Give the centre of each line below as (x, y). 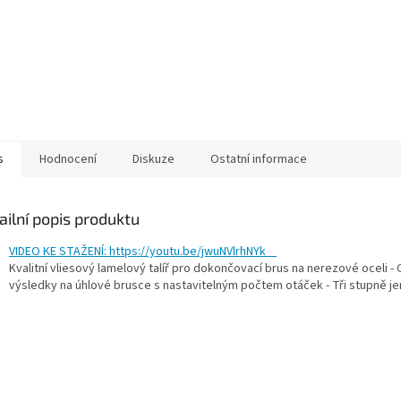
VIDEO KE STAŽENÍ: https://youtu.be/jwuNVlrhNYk (143, 252)
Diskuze (154, 160)
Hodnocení (68, 160)
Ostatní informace (259, 160)
